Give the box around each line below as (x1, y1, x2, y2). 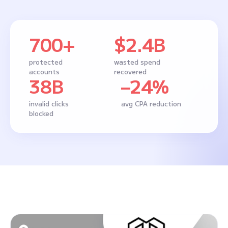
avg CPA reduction (121, 99, 181, 108)
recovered (114, 67, 147, 76)
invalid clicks (29, 99, 69, 108)
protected (29, 57, 63, 67)
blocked (29, 108, 53, 118)
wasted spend (114, 57, 160, 67)
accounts (29, 67, 60, 76)
